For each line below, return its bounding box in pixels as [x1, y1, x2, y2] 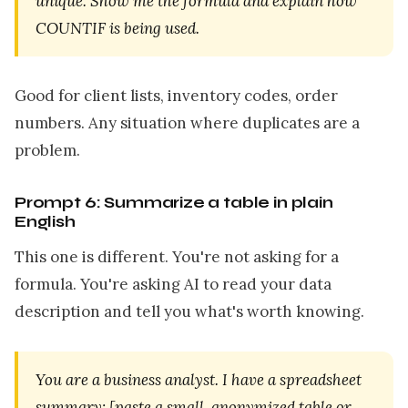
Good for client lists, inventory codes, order [15, 86, 338, 107]
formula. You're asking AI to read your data [15, 274, 331, 295]
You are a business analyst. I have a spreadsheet [36, 369, 362, 390]
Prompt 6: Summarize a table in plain [15, 193, 333, 213]
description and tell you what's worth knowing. [15, 301, 364, 322]
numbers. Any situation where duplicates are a [15, 113, 360, 134]
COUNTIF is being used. [36, 17, 200, 38]
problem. [15, 140, 80, 161]
